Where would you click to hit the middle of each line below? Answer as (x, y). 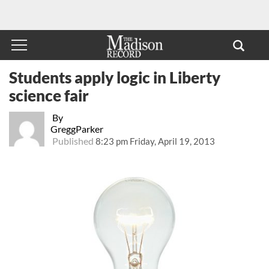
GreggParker (77, 128)
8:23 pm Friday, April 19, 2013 (155, 141)
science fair (49, 95)
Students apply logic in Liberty (115, 77)
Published (73, 141)
